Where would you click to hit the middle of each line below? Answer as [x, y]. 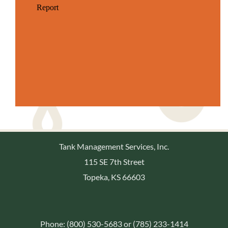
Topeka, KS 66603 [114, 177]
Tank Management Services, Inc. [114, 147]
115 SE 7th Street [114, 162]
